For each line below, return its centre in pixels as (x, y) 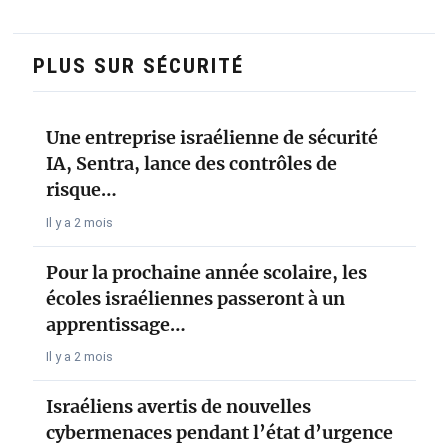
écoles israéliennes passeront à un (195, 298)
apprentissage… (115, 324)
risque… (81, 189)
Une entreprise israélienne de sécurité (211, 137)
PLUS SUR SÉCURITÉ (138, 66)
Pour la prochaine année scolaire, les (206, 272)
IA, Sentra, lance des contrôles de (191, 163)
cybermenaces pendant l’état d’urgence (219, 433)
